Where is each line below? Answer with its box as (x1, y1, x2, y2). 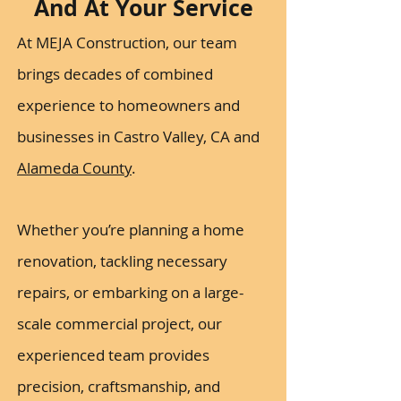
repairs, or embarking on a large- (17, 282, 243, 303)
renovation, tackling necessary (17, 251, 227, 271)
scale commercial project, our (17, 313, 222, 334)
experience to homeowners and (17, 95, 240, 115)
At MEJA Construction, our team (17, 32, 237, 53)
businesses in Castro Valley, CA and (17, 126, 260, 147)
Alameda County (17, 158, 132, 178)
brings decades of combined (17, 64, 213, 84)
